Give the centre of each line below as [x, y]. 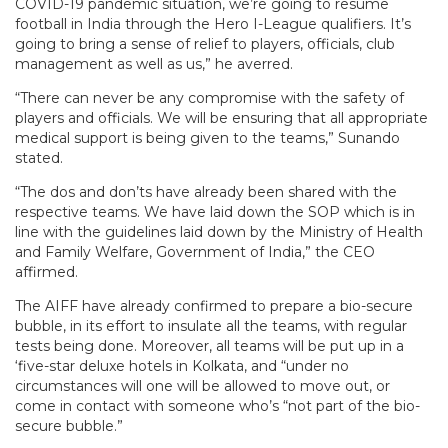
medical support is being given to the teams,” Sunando [207, 137]
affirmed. [46, 271]
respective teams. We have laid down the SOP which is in [215, 211]
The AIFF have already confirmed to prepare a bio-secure [214, 305]
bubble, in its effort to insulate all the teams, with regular [211, 325]
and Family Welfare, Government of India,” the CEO [195, 251]
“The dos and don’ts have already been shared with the [206, 191]
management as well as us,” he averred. [154, 63]
